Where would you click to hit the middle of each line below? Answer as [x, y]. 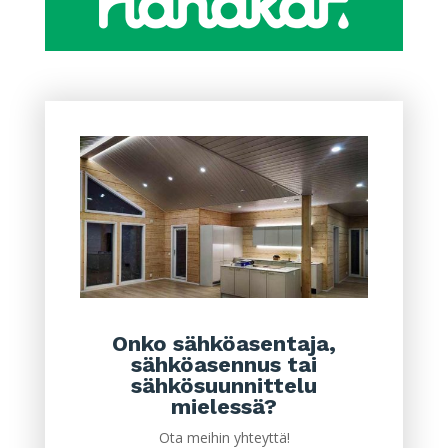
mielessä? [223, 407]
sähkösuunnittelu [223, 386]
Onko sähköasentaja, [223, 344]
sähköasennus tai [223, 365]
